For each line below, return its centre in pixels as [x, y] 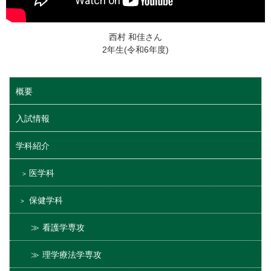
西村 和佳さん [135, 37]
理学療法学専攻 [72, 255]
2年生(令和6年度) [135, 50]
